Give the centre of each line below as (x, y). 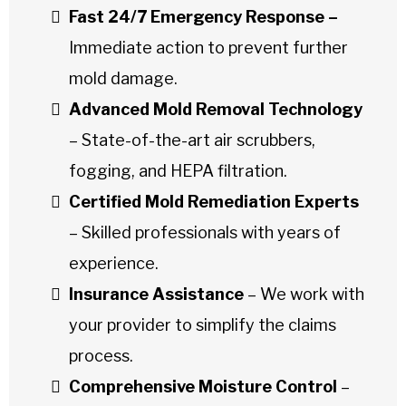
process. (101, 355)
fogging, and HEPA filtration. (178, 170)
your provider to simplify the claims (203, 324)
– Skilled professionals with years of (205, 232)
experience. (114, 263)
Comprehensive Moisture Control (203, 386)
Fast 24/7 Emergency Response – (203, 16)
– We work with (304, 294)
